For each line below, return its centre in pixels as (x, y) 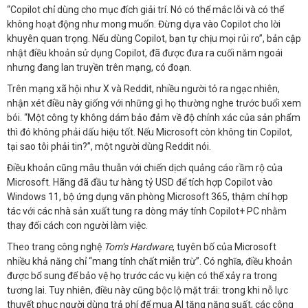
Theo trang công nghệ (55, 247)
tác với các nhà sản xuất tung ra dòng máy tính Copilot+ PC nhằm (147, 211)
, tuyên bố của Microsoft (224, 247)
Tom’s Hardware (138, 247)
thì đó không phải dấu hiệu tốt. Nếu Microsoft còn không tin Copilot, (150, 132)
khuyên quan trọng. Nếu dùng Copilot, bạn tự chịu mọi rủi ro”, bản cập (154, 38)
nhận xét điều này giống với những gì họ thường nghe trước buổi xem (154, 103)
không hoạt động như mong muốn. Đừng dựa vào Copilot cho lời (144, 24)
